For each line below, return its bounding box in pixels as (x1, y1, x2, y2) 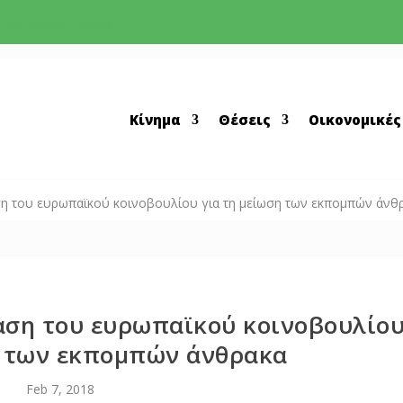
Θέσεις (219, 111, 271, 129)
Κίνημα (130, 111, 181, 129)
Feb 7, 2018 (25, 381, 94, 398)
